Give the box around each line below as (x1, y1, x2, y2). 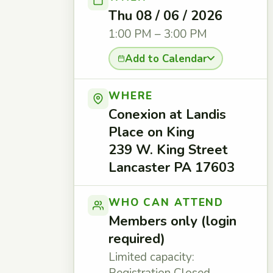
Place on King (108, 123, 194, 141)
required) (108, 230, 165, 248)
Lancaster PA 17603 (108, 158, 235, 177)
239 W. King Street (108, 141, 228, 159)
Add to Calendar (124, 51, 207, 66)
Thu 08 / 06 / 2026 (108, 7, 222, 25)
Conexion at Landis (108, 105, 226, 124)
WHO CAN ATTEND (108, 196, 224, 210)
